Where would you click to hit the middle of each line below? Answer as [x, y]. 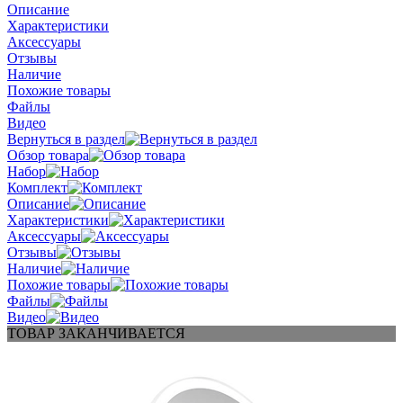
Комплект [37, 187]
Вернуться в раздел [66, 139]
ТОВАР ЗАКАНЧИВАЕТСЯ [96, 333]
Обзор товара [48, 155]
